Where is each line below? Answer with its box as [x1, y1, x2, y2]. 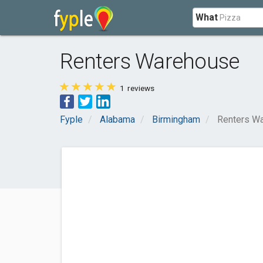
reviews [126, 83, 154, 93]
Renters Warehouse [60, 49, 240, 74]
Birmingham [152, 114, 200, 125]
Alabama [100, 114, 135, 125]
